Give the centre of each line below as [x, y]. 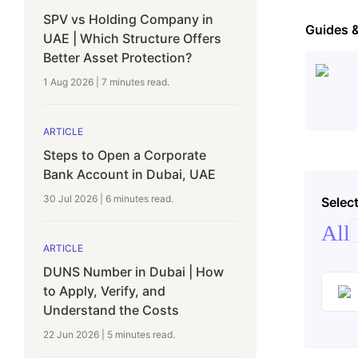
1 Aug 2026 [68, 82]
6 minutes [127, 199]
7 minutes [123, 82]
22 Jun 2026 [71, 334]
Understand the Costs [111, 310]
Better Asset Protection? [117, 58]
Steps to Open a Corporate [125, 155]
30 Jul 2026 [70, 199]
